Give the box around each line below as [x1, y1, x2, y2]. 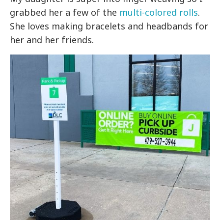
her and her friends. [10, 34, 94, 46]
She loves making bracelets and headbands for [10, 20, 209, 32]
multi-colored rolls [117, 6, 198, 19]
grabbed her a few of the [10, 6, 117, 19]
